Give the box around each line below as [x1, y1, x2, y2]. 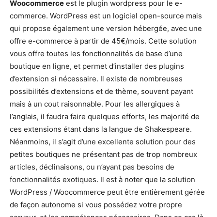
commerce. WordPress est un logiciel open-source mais [10, 11, 202, 20]
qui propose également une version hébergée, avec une [10, 23, 202, 33]
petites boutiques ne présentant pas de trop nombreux [10, 149, 197, 159]
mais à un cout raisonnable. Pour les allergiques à [10, 99, 180, 108]
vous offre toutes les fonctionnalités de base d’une [10, 48, 183, 58]
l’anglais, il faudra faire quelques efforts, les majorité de [10, 111, 200, 121]
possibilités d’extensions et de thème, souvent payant [10, 86, 193, 96]
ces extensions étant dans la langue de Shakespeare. [10, 124, 192, 134]
